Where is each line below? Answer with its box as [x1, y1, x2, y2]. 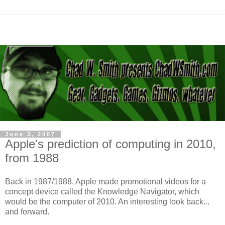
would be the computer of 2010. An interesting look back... [5, 197, 209, 206]
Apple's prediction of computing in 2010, [5, 137, 216, 151]
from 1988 [5, 151, 59, 165]
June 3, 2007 [5, 131, 56, 137]
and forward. [5, 207, 49, 216]
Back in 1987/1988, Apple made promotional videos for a [5, 177, 206, 186]
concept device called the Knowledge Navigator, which [5, 187, 199, 196]
